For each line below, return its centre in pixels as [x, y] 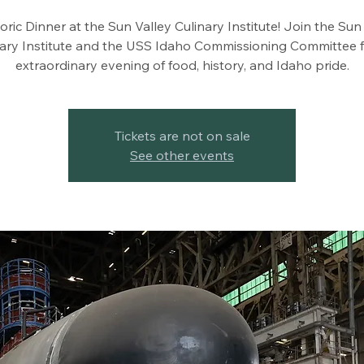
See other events [182, 155]
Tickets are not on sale [182, 135]
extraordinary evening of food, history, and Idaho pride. [182, 65]
